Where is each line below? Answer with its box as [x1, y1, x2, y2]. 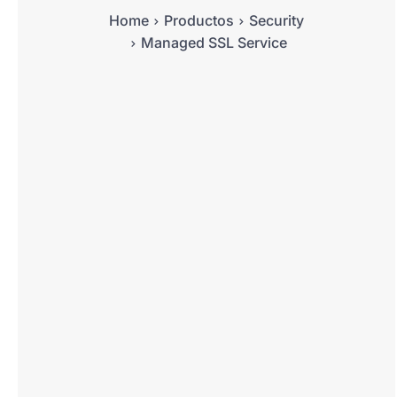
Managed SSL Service [140, 34, 287, 51]
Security [248, 12, 304, 29]
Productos [163, 12, 234, 29]
